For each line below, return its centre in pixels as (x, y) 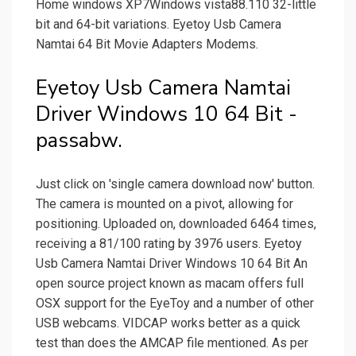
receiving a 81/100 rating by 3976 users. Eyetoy (169, 244)
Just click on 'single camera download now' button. (175, 184)
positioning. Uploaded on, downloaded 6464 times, (176, 224)
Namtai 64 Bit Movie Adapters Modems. (147, 44)
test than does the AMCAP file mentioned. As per (172, 343)
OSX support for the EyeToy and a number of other (175, 304)
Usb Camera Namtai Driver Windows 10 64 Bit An (172, 264)
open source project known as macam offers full (170, 284)
